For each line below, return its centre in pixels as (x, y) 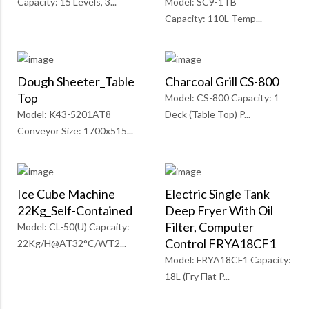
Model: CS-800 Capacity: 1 (222, 98)
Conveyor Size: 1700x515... (75, 131)
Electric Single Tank (217, 194)
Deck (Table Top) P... (208, 114)
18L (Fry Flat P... (197, 277)
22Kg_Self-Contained (75, 211)
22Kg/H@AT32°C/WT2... (72, 243)
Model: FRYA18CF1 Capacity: (228, 260)
